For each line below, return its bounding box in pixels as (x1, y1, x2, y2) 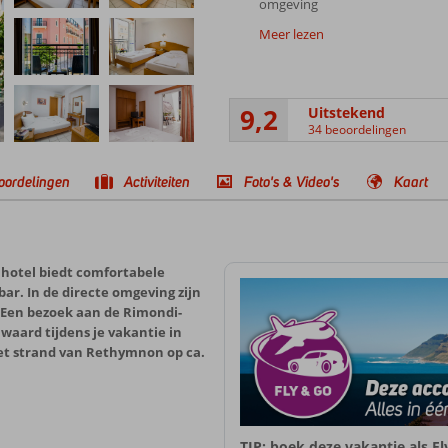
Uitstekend (307, 102, 385, 122)
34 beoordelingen (307, 120, 406, 138)
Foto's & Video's (244, 172, 340, 191)
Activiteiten (124, 172, 190, 191)
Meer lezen (258, 25, 324, 43)
